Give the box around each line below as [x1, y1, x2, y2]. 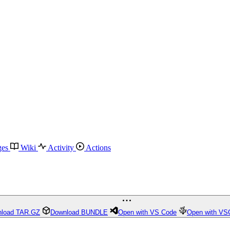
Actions [84, 143, 111, 152]
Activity [46, 143, 76, 152]
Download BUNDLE [50, 208, 108, 216]
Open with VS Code [118, 208, 177, 216]
